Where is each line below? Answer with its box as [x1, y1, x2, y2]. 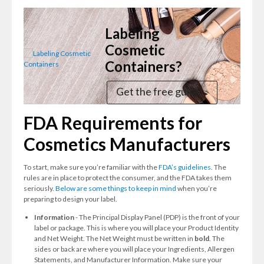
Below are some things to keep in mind [55, 184, 176, 193]
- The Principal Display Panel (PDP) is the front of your [75, 213, 240, 222]
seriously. [24, 184, 55, 193]
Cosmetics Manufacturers [24, 133, 230, 154]
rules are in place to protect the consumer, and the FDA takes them [24, 173, 232, 182]
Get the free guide [116, 85, 201, 98]
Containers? [105, 58, 182, 75]
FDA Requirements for [24, 112, 202, 133]
